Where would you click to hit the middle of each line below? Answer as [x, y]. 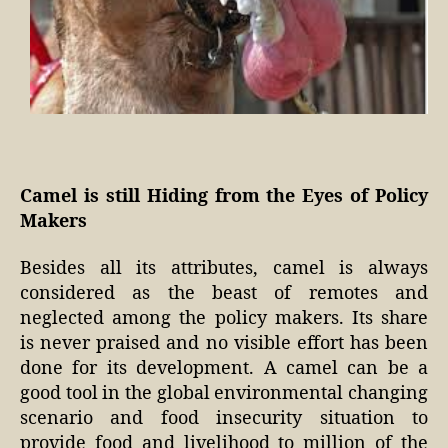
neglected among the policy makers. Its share [224, 319]
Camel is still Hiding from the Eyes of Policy [224, 196]
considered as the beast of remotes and [224, 294]
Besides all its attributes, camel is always [224, 269]
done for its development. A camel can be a [224, 369]
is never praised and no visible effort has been [224, 344]
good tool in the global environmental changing [224, 394]
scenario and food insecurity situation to [224, 419]
